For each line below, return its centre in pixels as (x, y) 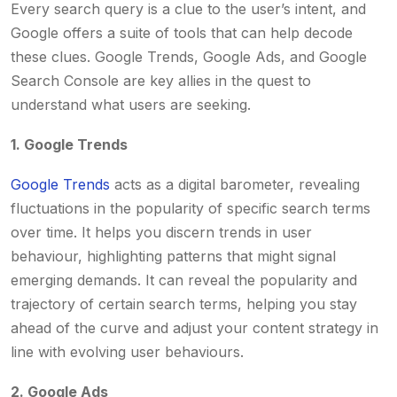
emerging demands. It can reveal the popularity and (184, 280)
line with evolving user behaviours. (127, 352)
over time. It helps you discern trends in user (161, 232)
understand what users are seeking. (133, 105)
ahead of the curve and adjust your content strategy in (195, 328)
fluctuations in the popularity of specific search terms (191, 208)
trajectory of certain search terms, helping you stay (184, 304)
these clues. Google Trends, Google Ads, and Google (189, 57)
